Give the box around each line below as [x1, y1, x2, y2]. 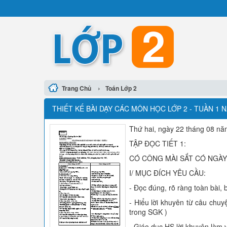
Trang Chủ [62, 84, 91, 93]
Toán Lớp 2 [105, 84, 137, 93]
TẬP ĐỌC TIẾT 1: [129, 138, 186, 148]
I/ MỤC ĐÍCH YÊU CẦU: [129, 168, 206, 178]
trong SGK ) [129, 207, 167, 217]
